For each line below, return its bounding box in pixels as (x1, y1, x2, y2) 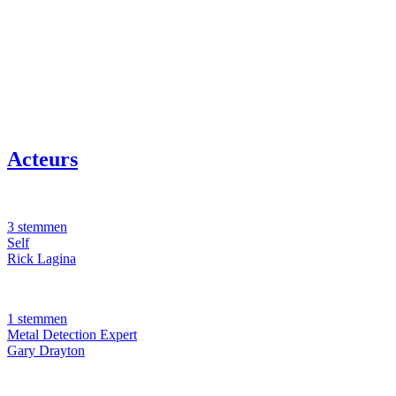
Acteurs (7, 148, 78, 171)
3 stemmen (7, 219, 67, 235)
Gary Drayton (7, 343, 85, 359)
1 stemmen (7, 311, 67, 327)
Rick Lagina (7, 251, 76, 267)
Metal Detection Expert (7, 327, 137, 343)
